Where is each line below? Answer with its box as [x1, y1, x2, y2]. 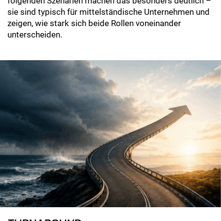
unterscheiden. [7, 30, 64, 40]
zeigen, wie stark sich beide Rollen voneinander [7, 18, 181, 29]
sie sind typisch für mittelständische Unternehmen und [7, 7, 210, 17]
